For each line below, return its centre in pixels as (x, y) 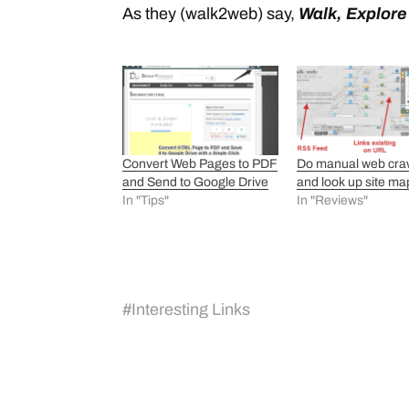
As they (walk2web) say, (210, 14)
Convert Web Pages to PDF (200, 164)
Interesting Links (191, 310)
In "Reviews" (333, 201)
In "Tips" (146, 201)
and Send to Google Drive (195, 183)
